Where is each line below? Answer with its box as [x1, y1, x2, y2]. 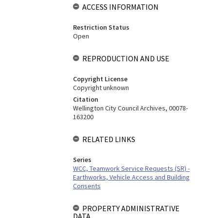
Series [73, 155, 91, 164]
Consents [73, 182, 101, 190]
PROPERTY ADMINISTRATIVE [82, 203, 180, 213]
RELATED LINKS [82, 134, 135, 144]
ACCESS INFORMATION [82, 2, 159, 12]
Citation [73, 95, 98, 104]
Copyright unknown [73, 83, 129, 92]
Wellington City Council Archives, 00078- [73, 104, 188, 112]
